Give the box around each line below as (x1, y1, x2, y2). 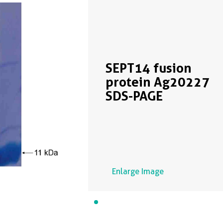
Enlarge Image (111, 167, 164, 176)
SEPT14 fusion (105, 60, 192, 76)
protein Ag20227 (105, 74, 210, 90)
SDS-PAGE (105, 88, 163, 104)
